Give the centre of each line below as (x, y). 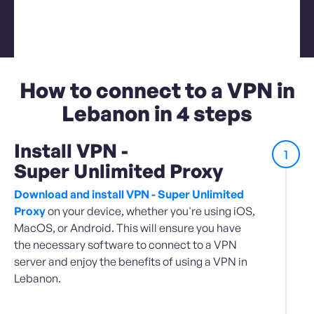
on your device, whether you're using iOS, (150, 211)
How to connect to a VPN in (157, 90)
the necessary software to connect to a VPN (125, 245)
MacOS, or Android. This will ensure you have (128, 228)
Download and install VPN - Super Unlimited (129, 194)
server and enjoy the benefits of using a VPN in (131, 262)
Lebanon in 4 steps (157, 113)
